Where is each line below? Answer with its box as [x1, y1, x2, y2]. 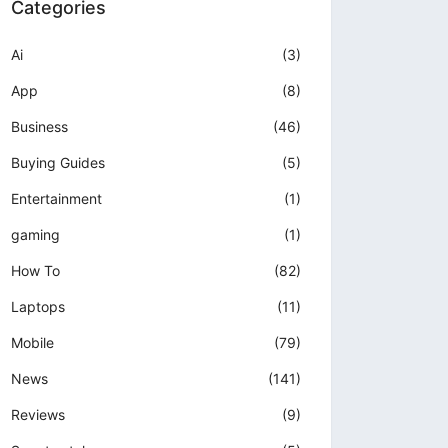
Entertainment [11, 190, 102, 208]
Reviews [11, 406, 65, 424]
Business [11, 118, 68, 136]
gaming [11, 226, 60, 244]
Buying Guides [11, 154, 105, 172]
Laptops [11, 298, 65, 316]
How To [11, 262, 60, 280]
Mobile [11, 334, 54, 352]
